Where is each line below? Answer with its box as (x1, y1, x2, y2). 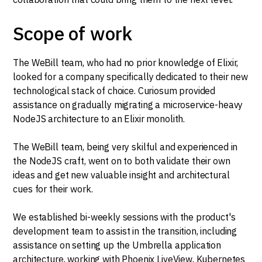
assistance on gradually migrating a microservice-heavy (13, 99, 243, 111)
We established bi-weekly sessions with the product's (13, 211, 236, 223)
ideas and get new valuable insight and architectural (13, 169, 230, 181)
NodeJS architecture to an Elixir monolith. (13, 113, 185, 125)
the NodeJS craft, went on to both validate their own (13, 155, 230, 167)
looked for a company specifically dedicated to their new (13, 71, 248, 82)
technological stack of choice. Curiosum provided (13, 85, 216, 96)
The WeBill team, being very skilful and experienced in (13, 141, 238, 153)
